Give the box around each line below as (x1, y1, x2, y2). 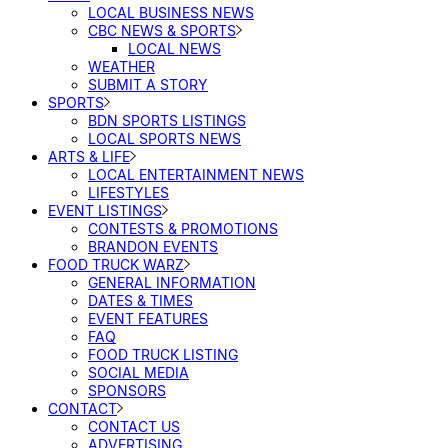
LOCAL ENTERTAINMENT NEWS (88, 166, 304, 183)
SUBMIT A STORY (88, 76, 208, 93)
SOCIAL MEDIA (88, 364, 189, 381)
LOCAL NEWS (128, 40, 221, 57)
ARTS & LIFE (48, 148, 130, 165)
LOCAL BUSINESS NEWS (88, 4, 254, 21)
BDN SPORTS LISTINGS (88, 112, 246, 129)
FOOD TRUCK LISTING (88, 346, 238, 363)
